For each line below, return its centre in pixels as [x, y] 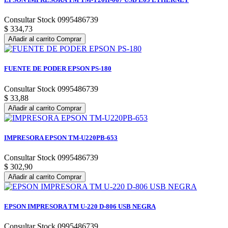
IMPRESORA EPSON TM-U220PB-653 [61, 137]
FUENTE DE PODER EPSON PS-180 [58, 69]
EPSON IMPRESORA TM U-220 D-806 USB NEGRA [80, 207]
